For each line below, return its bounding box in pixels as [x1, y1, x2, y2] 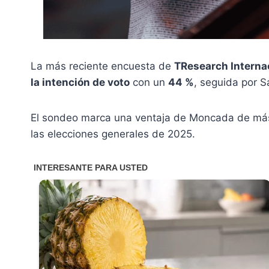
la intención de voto [31, 76, 130, 88]
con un [130, 76, 168, 88]
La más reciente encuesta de [31, 59, 174, 72]
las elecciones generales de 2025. [31, 127, 195, 140]
